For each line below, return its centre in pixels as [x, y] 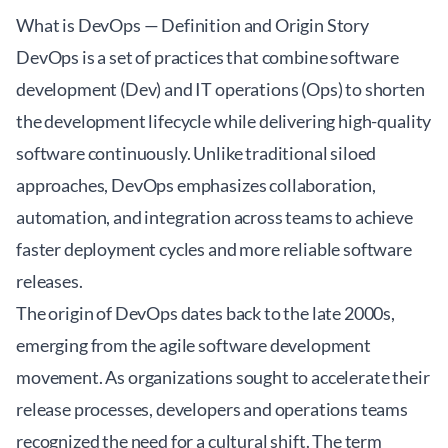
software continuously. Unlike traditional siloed [196, 153]
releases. [49, 281]
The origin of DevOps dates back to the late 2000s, [205, 313]
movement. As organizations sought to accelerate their [223, 377]
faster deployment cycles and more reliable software [214, 249]
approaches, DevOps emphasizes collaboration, [196, 185]
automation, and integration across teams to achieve [214, 217]
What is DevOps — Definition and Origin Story [192, 25]
